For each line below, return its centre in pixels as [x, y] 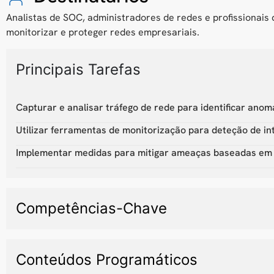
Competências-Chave [91, 208]
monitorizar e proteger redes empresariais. [103, 32]
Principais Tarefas [78, 69]
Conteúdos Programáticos [107, 259]
